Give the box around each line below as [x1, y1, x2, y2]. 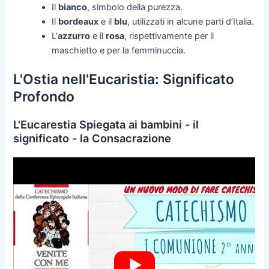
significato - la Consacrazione [13, 131, 172, 145]
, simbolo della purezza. [87, 2, 183, 13]
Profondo [13, 88, 75, 106]
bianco [58, 2, 88, 13]
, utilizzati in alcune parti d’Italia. [127, 16, 255, 28]
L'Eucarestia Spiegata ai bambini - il [13, 118, 199, 131]
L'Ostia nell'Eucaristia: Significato [13, 71, 235, 88]
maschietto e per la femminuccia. [52, 45, 186, 56]
